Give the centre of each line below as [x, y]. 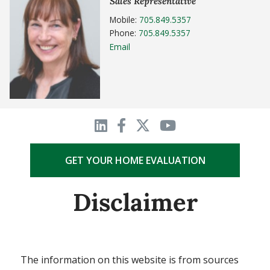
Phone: [124, 33]
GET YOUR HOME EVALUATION [135, 161]
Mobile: [124, 19]
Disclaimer [135, 202]
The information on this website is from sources [129, 260]
